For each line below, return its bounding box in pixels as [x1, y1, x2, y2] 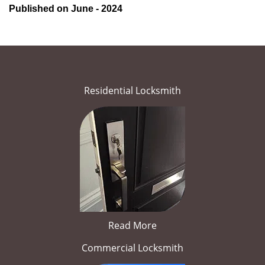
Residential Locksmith [84, 84, 181, 97]
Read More [108, 219, 157, 232]
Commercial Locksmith [82, 241, 183, 254]
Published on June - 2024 [9, 4, 122, 14]
